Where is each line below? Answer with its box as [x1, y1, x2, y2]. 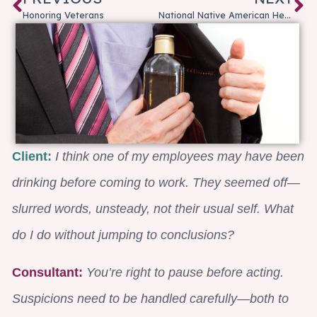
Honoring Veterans [23, 8, 104, 21]
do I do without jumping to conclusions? [12, 227, 234, 242]
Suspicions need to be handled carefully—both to [12, 291, 289, 306]
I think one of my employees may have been [52, 149, 304, 163]
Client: [12, 149, 52, 163]
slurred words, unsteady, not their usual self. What [12, 201, 294, 216]
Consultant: [12, 265, 83, 279]
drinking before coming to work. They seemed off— [12, 175, 300, 190]
